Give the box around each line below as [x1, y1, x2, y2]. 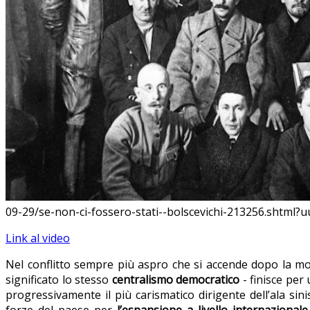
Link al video [6, 230, 70, 246]
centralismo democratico [111, 272, 239, 288]
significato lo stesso [6, 272, 112, 288]
